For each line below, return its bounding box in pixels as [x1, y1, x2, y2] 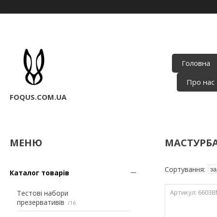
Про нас [186, 77, 215, 87]
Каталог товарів [10, 168, 69, 177]
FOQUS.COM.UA [10, 92, 66, 102]
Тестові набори [17, 188, 68, 198]
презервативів [17, 197, 64, 207]
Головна [182, 58, 211, 68]
